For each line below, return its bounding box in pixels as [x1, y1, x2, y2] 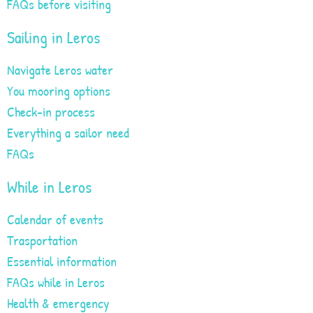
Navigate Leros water [7, 59, 113, 79]
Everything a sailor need [7, 122, 129, 142]
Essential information [7, 251, 117, 270]
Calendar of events [7, 209, 103, 228]
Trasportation [7, 230, 78, 249]
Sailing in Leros [7, 25, 100, 48]
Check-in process [7, 101, 95, 121]
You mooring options [7, 80, 110, 100]
